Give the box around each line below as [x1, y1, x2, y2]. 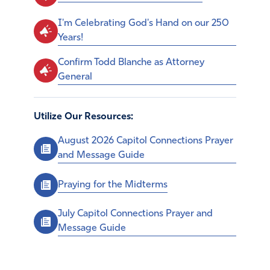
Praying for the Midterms [58, 180, 168, 190]
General [58, 72, 92, 83]
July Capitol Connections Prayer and [58, 209, 213, 219]
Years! [58, 33, 83, 43]
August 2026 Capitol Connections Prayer [58, 136, 233, 146]
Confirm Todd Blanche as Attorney [58, 58, 204, 68]
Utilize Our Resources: [34, 112, 133, 122]
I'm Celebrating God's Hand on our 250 [58, 19, 229, 29]
